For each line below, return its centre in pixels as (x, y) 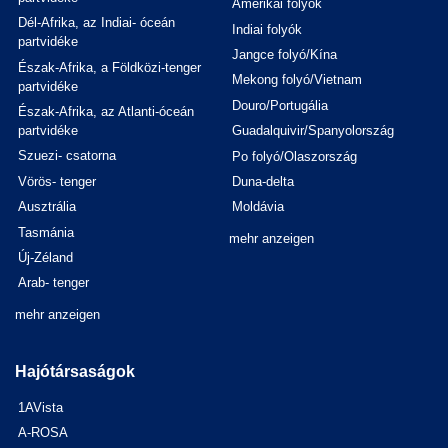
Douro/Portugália (280, 105)
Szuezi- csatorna (67, 156)
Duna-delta (263, 181)
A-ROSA (43, 433)
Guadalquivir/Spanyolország (313, 131)
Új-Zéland (46, 257)
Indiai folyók (267, 29)
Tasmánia (46, 232)
